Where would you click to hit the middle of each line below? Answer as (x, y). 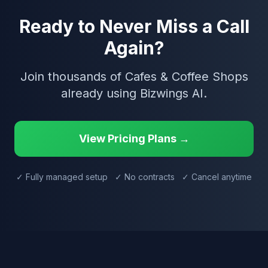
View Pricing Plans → (134, 138)
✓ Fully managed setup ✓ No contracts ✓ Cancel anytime (134, 177)
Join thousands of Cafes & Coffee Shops (134, 77)
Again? (134, 48)
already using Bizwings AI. (134, 93)
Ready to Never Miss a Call (134, 26)
